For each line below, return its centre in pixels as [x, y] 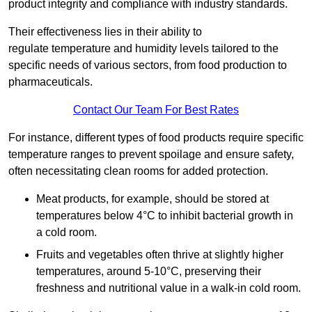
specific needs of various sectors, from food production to [148, 65]
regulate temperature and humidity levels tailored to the [143, 49]
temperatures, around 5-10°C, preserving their [149, 272]
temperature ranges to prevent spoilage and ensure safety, [151, 155]
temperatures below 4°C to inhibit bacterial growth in [165, 216]
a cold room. [67, 233]
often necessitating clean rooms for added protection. [138, 171]
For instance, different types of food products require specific [156, 138]
